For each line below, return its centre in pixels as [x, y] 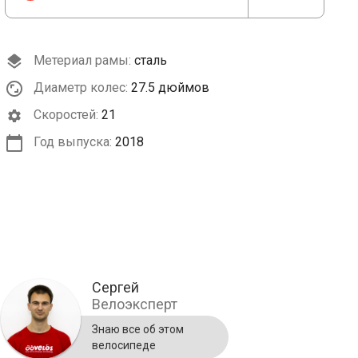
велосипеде [124, 346]
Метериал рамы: [81, 60]
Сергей [115, 288]
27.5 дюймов [170, 88]
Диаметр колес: [79, 88]
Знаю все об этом [138, 330]
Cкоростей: [64, 115]
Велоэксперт [135, 304]
